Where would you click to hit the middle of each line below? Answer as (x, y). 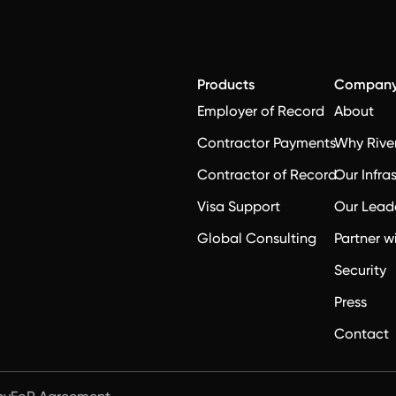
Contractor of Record (267, 175)
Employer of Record (261, 111)
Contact (362, 334)
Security (361, 270)
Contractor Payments (267, 143)
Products (226, 84)
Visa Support (239, 206)
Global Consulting (257, 238)
